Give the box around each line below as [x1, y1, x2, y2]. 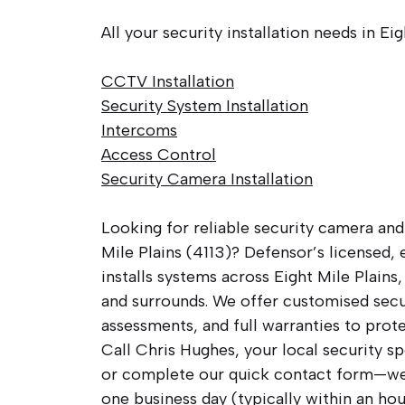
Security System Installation [101, 95, 308, 116]
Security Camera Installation [101, 168, 313, 189]
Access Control [101, 144, 216, 165]
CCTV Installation [101, 71, 234, 91]
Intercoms [101, 119, 177, 140]
